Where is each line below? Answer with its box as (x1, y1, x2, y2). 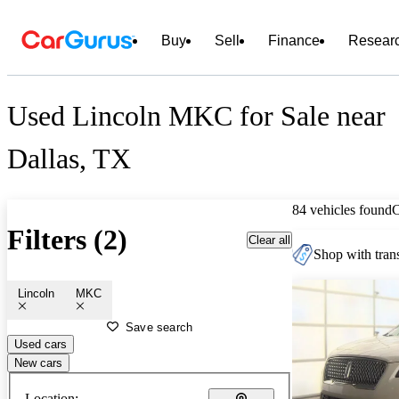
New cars (14, 355, 62, 370)
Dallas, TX (7, 142, 131, 175)
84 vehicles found (292, 201, 392, 217)
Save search (126, 320, 193, 334)
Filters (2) (7, 224, 127, 256)
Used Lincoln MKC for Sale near (7, 100, 386, 133)
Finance (268, 33, 320, 48)
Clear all (248, 232, 290, 247)
